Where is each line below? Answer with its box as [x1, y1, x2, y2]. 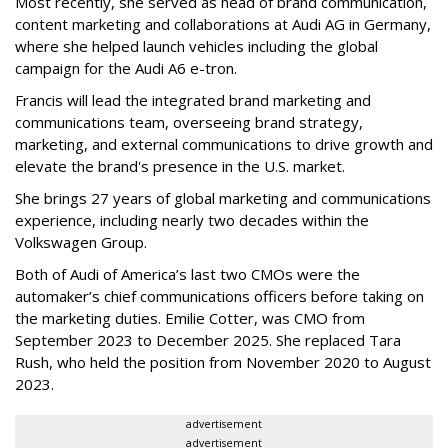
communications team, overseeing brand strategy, [15, 111, 363, 132]
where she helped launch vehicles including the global [15, 35, 378, 56]
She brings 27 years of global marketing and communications [15, 187, 431, 208]
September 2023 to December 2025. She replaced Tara [15, 329, 401, 350]
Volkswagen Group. [15, 231, 151, 252]
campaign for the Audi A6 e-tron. [15, 57, 237, 78]
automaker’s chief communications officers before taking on [15, 285, 424, 306]
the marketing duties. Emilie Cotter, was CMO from [15, 307, 365, 328]
